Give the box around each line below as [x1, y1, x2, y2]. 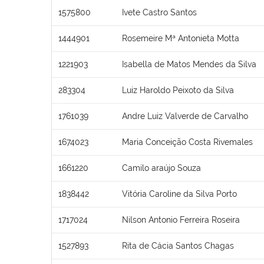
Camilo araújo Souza [122, 163, 201, 173]
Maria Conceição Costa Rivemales [122, 137, 253, 147]
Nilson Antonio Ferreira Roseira [122, 214, 240, 225]
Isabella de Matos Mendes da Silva [122, 59, 256, 69]
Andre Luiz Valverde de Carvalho [122, 111, 248, 121]
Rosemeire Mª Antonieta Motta [122, 33, 239, 43]
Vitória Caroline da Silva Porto [122, 189, 237, 199]
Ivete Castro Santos [122, 7, 197, 17]
